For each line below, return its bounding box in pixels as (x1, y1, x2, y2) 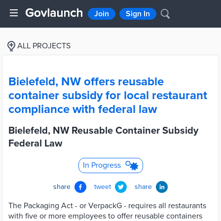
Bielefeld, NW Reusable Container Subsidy (8, 125, 198, 137)
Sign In (126, 9, 150, 19)
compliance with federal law (8, 102, 157, 116)
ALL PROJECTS (17, 41, 71, 51)
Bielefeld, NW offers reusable (8, 74, 164, 89)
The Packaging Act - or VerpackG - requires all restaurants (8, 201, 206, 211)
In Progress (82, 160, 121, 170)
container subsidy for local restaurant (8, 88, 207, 103)
